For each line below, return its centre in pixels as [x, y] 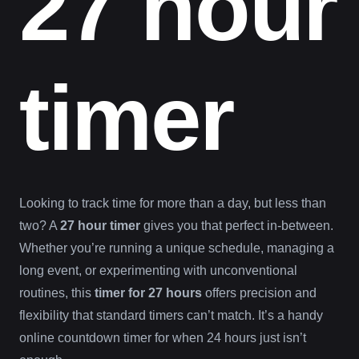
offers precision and [259, 292]
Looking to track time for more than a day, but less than [173, 203]
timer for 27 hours [148, 292]
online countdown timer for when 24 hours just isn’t [163, 337]
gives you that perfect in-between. [237, 225]
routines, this [57, 292]
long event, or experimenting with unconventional [158, 270]
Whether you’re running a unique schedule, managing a [177, 248]
